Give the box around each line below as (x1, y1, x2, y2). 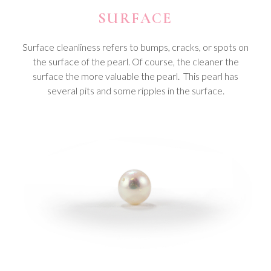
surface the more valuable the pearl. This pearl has (33, 70, 238, 82)
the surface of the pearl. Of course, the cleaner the (32, 56, 239, 68)
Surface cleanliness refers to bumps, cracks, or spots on (22, 41, 249, 53)
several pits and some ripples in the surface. (47, 85, 224, 97)
